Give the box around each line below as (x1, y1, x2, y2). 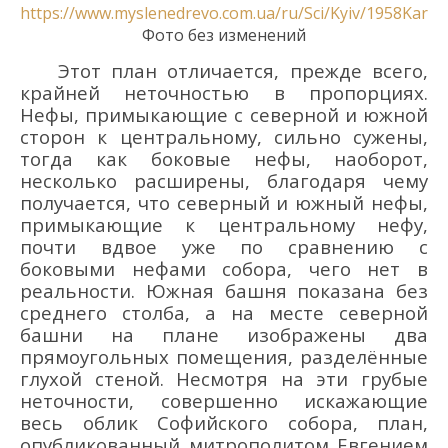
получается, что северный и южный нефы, (20, 190, 428, 216)
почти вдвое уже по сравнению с (20, 234, 428, 260)
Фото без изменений (142, 24, 306, 47)
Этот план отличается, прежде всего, (57, 58, 428, 84)
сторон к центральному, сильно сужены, (20, 124, 428, 150)
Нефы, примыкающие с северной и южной (20, 102, 428, 128)
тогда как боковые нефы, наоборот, (20, 146, 428, 172)
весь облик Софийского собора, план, (20, 410, 428, 436)
